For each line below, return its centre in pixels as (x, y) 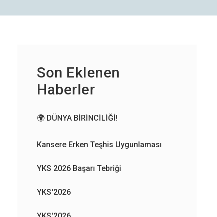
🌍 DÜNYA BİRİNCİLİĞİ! (77, 118)
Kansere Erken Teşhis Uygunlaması (99, 145)
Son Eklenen (78, 72)
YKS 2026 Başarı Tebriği (79, 168)
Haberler (66, 89)
